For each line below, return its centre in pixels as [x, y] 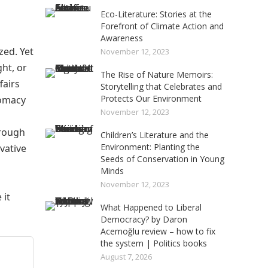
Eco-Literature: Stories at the [156, 14]
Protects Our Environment [151, 98]
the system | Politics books [154, 243]
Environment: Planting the [150, 147]
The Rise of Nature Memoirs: [157, 74]
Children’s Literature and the [155, 135]
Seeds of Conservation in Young [162, 159]
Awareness [122, 38]
